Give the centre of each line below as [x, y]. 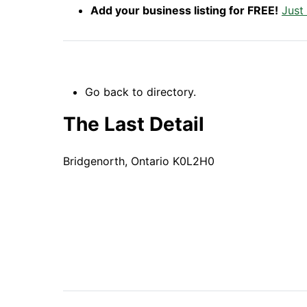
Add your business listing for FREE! [184, 10]
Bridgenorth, [95, 161]
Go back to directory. [140, 92]
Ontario [150, 161]
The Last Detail [134, 124]
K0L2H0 [194, 161]
